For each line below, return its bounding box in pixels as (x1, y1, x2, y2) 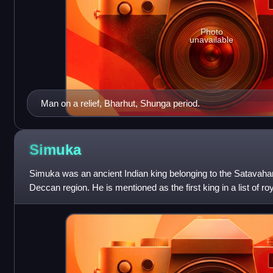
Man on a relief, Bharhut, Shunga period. (40, 97, 200, 108)
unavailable (190, 34, 234, 44)
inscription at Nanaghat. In (29, 196, 132, 207)
